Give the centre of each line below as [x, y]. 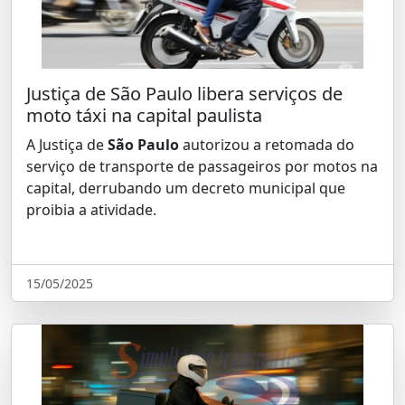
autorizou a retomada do [267, 145]
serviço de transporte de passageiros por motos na [202, 166]
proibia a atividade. [91, 210]
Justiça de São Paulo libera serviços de [184, 94]
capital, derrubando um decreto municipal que [186, 188]
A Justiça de [67, 145]
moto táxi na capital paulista [144, 115]
